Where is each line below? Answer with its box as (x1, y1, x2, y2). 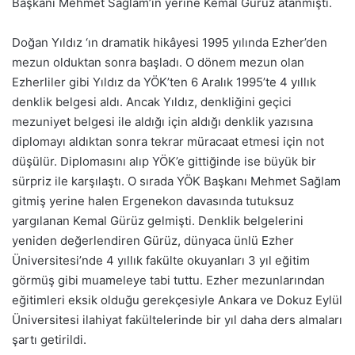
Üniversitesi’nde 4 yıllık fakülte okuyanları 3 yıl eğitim (12, 253, 310, 268)
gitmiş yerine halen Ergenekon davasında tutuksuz (12, 193, 294, 208)
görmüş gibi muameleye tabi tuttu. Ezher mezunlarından (12, 273, 325, 288)
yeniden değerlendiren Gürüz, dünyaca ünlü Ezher (12, 233, 294, 248)
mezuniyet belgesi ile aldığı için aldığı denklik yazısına (12, 114, 313, 129)
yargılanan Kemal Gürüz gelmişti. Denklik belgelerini (12, 213, 303, 228)
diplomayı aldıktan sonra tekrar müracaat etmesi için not (12, 134, 324, 149)
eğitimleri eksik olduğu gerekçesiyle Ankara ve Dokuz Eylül (12, 292, 342, 307)
